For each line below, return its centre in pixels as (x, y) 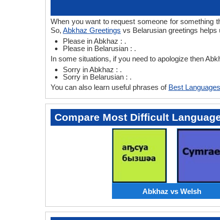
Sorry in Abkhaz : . (92, 69)
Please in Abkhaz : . (95, 41)
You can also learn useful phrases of (110, 87)
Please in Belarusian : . (99, 48)
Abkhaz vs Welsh (172, 191)
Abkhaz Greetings (92, 30)
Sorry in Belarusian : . (97, 77)
